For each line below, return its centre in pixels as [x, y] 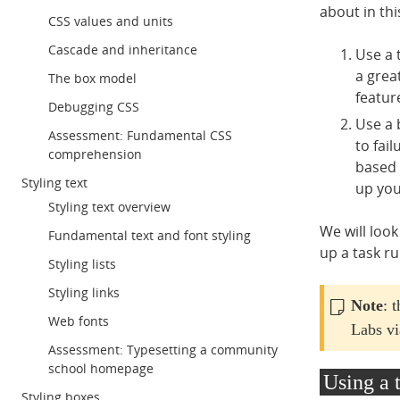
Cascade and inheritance [123, 50]
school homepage [101, 368]
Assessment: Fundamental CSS [140, 135]
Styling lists [82, 264]
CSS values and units [111, 21]
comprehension [95, 154]
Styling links [84, 292]
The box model [92, 78]
